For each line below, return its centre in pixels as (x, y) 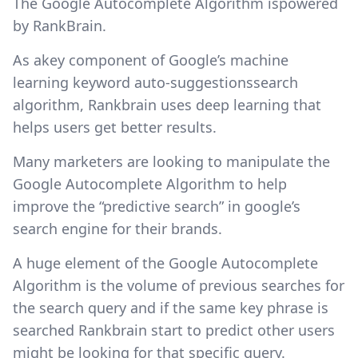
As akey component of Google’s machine (151, 60)
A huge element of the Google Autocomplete (165, 263)
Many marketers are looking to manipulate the (171, 162)
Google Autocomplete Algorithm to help (150, 184)
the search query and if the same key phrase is (171, 308)
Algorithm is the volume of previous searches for (179, 286)
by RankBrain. (60, 26)
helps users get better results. (115, 127)
